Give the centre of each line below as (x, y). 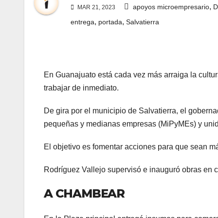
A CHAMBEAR (84, 194)
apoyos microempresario (171, 7)
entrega (82, 22)
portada (110, 22)
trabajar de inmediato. (81, 88)
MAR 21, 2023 (96, 8)
